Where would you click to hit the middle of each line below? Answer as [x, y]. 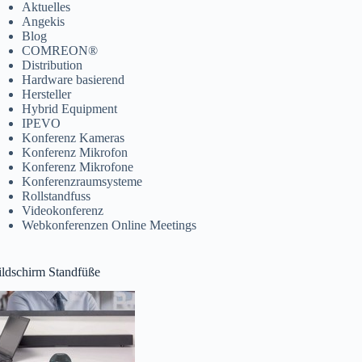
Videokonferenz [63, 210]
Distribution [53, 65]
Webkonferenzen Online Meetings [109, 225]
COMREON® [60, 50]
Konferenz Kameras [74, 137]
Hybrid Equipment [70, 108]
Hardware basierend [74, 79]
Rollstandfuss [57, 196]
